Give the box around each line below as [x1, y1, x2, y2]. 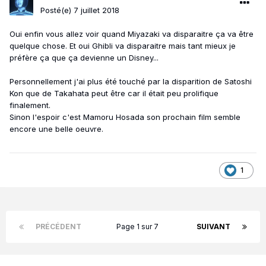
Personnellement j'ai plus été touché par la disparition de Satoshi [9, 77, 252, 87]
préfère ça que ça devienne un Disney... [9, 53, 159, 63]
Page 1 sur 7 [116, 222, 162, 232]
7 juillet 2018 [74, 5, 119, 15]
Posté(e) [40, 5, 74, 15]
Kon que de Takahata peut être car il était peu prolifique [9, 88, 218, 99]
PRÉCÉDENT [36, 222, 81, 232]
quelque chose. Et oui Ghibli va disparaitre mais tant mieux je [9, 41, 236, 51]
